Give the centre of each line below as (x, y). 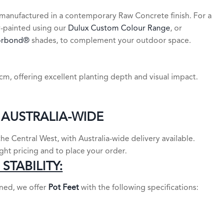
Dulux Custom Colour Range (119, 28)
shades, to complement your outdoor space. (110, 41)
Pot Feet (64, 188)
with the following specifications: (139, 188)
